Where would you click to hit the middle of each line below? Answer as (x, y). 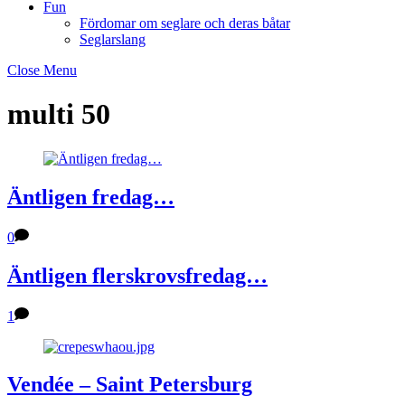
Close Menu (42, 70)
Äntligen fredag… (91, 197)
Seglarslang (113, 39)
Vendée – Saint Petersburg (130, 385)
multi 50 (59, 114)
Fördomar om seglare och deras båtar (185, 23)
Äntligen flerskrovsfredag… (137, 275)
